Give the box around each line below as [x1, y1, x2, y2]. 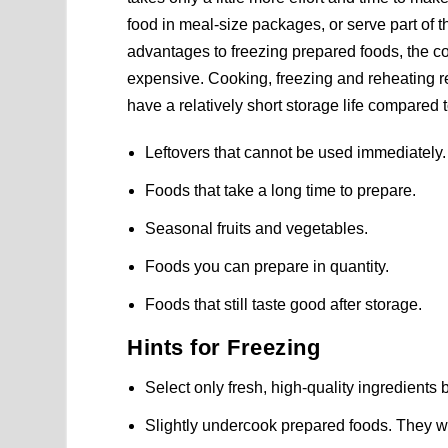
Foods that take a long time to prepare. [145, 181, 417, 199]
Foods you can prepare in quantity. [145, 258, 390, 276]
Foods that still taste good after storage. [145, 296, 423, 314]
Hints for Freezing [127, 335, 321, 361]
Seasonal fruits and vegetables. [145, 220, 369, 238]
